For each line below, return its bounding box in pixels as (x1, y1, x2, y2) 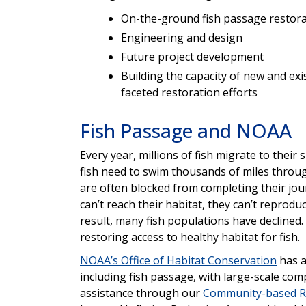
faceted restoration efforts (121, 85, 258, 100)
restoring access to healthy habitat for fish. (80, 229, 303, 245)
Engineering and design (121, 30, 245, 46)
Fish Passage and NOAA (80, 117, 292, 144)
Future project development (121, 49, 266, 65)
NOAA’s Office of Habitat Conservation (80, 253, 277, 268)
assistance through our (80, 286, 203, 301)
